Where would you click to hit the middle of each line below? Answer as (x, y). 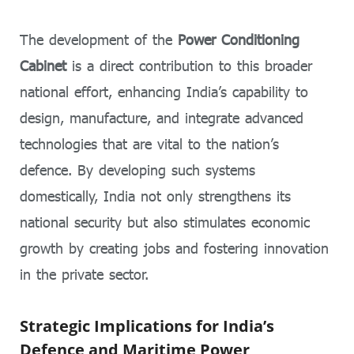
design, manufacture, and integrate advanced (162, 118)
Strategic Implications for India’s (147, 326)
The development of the (99, 40)
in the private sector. (84, 275)
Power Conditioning (239, 40)
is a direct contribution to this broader (189, 66)
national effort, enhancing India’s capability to (164, 92)
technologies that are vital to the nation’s (149, 144)
